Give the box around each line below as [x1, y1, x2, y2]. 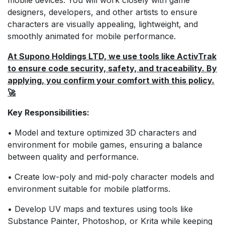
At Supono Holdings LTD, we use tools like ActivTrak [8, 51, 216, 61]
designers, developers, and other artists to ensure [8, 7, 197, 17]
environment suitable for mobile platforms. [8, 183, 170, 194]
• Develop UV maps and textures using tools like [8, 203, 193, 214]
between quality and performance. [8, 151, 139, 162]
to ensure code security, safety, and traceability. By [8, 63, 217, 73]
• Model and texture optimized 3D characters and [8, 127, 196, 138]
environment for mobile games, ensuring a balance [8, 139, 202, 150]
